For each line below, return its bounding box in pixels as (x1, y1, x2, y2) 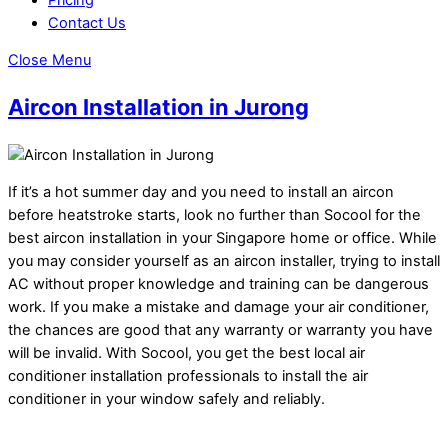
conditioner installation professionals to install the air (8, 367, 368, 386)
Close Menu (8, 51, 91, 70)
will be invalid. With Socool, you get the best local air (8, 344, 365, 363)
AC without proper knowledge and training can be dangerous (8, 275, 429, 294)
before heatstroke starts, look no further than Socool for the (8, 206, 421, 225)
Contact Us (48, 13, 126, 32)
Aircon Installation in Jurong (8, 94, 309, 121)
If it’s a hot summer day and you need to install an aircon (8, 183, 394, 202)
